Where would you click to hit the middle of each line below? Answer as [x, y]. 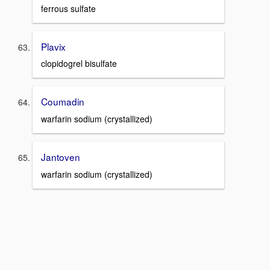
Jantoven [61, 157]
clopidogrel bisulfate [79, 64]
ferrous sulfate [68, 8]
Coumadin [63, 102]
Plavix [53, 46]
